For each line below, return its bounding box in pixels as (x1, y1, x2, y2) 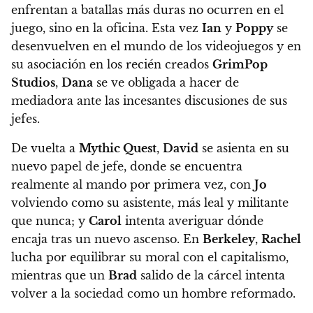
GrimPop (212, 57, 268, 72)
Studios (11, 75, 55, 90)
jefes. (11, 112, 40, 126)
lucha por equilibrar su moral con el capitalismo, (11, 250, 289, 265)
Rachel (261, 232, 301, 247)
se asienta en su (198, 141, 289, 156)
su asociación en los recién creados (11, 57, 212, 72)
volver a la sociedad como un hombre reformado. (11, 286, 296, 301)
